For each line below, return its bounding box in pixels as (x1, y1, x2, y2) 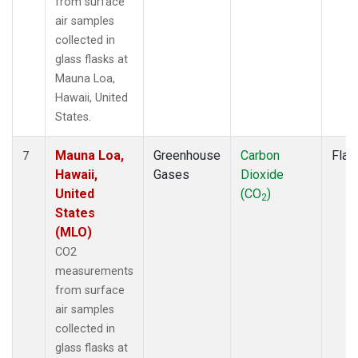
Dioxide (241, 166, 284, 182)
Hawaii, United (55, 90, 128, 105)
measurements (55, 264, 133, 278)
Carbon (241, 147, 280, 163)
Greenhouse (153, 147, 221, 163)
